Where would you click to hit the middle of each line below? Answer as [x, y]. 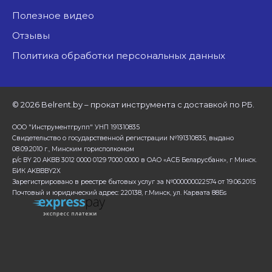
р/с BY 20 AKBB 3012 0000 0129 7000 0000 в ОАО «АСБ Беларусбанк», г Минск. [134, 160]
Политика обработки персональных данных [123, 55]
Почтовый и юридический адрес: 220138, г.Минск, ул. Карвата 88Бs [119, 192]
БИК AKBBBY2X [36, 171]
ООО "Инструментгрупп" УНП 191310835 [76, 127]
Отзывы [35, 35]
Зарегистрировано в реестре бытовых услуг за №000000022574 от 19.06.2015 [134, 182]
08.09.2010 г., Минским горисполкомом [73, 149]
